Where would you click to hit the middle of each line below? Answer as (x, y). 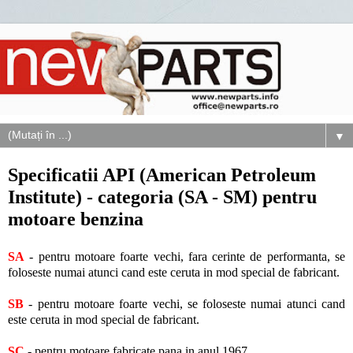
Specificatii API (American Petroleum (162, 175)
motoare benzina (76, 219)
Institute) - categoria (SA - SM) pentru (162, 197)
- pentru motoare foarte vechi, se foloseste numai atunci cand (184, 304)
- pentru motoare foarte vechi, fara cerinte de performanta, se (185, 257)
